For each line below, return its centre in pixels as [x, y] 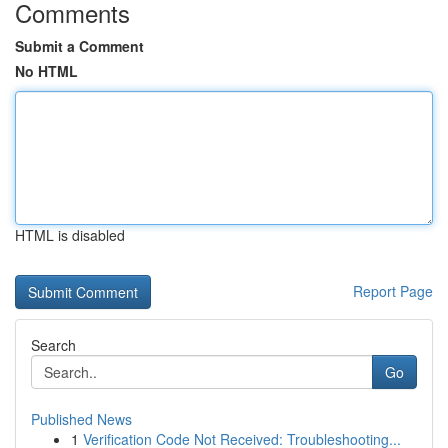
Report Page [393, 291]
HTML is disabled [70, 235]
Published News [81, 419]
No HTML [46, 71]
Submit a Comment [79, 46]
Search [53, 345]
